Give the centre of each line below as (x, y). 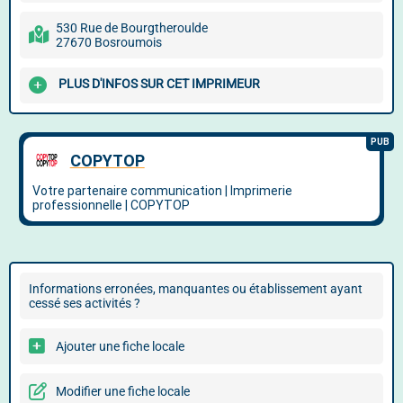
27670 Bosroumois (109, 42)
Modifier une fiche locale (123, 391)
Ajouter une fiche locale (120, 346)
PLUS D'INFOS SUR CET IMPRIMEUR (159, 84)
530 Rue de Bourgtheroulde (132, 28)
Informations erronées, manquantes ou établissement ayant (196, 289)
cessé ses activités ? (85, 303)
